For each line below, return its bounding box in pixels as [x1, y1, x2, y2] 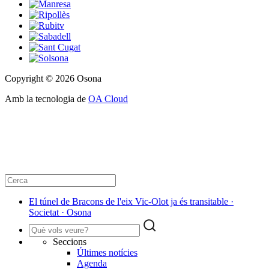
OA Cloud [88, 94, 128, 104]
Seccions [53, 237, 86, 247]
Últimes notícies [77, 247, 138, 258]
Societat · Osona [29, 207, 91, 218]
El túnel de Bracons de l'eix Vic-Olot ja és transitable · [29, 196, 234, 207]
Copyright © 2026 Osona [5, 73, 101, 84]
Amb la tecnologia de [5, 94, 88, 104]
